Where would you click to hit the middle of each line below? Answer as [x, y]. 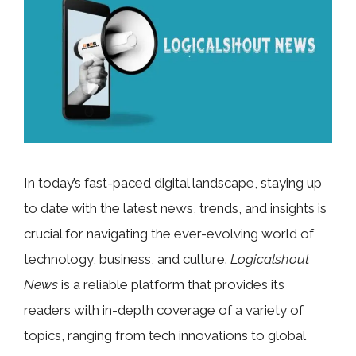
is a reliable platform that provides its [171, 284]
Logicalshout [270, 259]
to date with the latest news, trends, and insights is [175, 208]
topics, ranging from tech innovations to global [164, 335]
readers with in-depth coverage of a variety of [164, 310]
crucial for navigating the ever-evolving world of [169, 233]
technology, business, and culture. [127, 259]
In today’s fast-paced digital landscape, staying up [173, 182]
